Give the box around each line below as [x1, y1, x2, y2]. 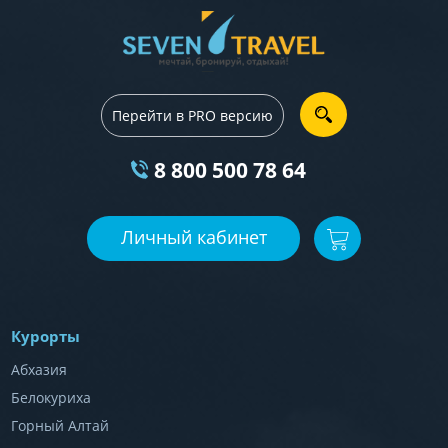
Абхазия [10, 359, 67, 379]
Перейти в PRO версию [112, 105, 273, 125]
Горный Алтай [10, 415, 109, 435]
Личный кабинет [120, 224, 267, 249]
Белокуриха [10, 387, 91, 407]
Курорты [10, 325, 80, 346]
